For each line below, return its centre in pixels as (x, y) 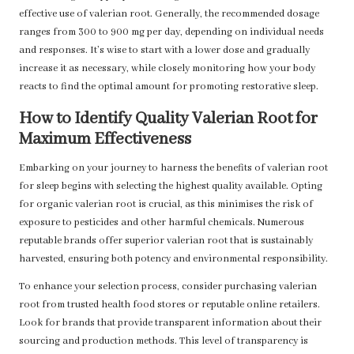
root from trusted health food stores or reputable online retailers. (169, 305)
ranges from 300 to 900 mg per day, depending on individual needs (171, 33)
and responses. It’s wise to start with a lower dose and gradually (164, 51)
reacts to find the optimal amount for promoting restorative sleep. (169, 87)
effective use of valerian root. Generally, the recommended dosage (169, 15)
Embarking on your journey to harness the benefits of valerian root (173, 169)
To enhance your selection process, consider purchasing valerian (168, 287)
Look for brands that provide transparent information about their (170, 324)
